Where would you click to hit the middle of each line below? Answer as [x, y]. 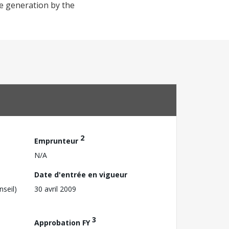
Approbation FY [63, 222]
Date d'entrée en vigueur [81, 174]
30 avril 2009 [55, 189]
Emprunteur [57, 141]
